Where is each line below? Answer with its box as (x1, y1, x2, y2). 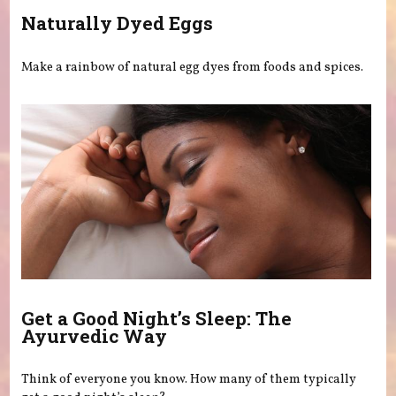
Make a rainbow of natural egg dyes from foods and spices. (21, 57, 364, 76)
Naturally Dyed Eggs (21, 11, 214, 36)
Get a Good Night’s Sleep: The (21, 305, 293, 331)
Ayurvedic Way (21, 323, 168, 348)
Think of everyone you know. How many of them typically (21, 370, 357, 389)
